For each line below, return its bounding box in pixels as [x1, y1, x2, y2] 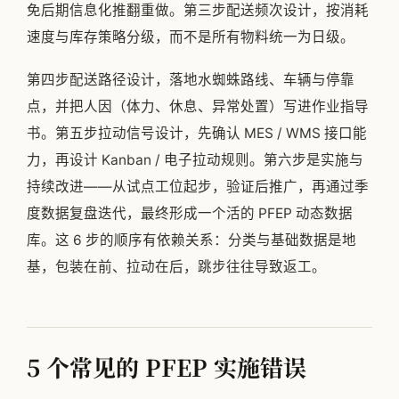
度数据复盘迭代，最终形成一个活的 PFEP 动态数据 [27, 205, 353, 223]
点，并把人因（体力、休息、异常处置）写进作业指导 [27, 98, 369, 116]
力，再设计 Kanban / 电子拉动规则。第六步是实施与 [27, 151, 363, 169]
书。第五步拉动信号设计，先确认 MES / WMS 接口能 [27, 125, 367, 142]
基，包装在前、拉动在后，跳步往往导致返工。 [27, 258, 326, 276]
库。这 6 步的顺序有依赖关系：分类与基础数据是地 [27, 232, 356, 249]
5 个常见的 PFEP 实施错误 [27, 350, 306, 384]
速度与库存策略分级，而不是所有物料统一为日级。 [27, 28, 354, 46]
